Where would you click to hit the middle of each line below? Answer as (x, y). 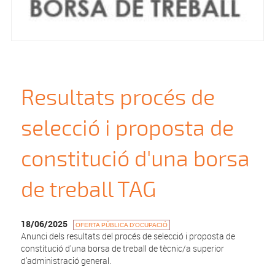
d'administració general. (66, 261)
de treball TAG (89, 190)
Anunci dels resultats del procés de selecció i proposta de (128, 236)
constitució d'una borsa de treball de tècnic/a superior (123, 249)
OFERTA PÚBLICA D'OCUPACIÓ (122, 225)
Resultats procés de (118, 98)
